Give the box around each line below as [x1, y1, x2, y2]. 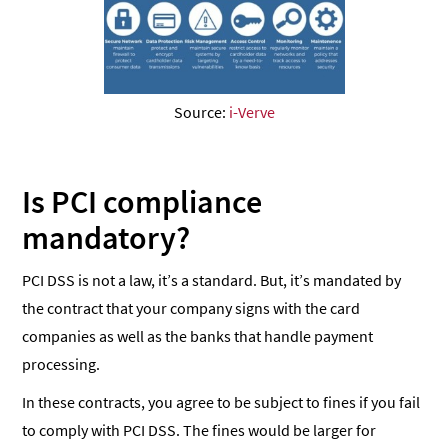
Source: [173, 102, 229, 123]
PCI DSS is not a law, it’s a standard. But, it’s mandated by [22, 270, 402, 291]
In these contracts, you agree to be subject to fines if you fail [22, 392, 421, 413]
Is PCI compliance [22, 182, 263, 223]
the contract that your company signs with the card [22, 298, 361, 319]
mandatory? [22, 218, 191, 259]
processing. [22, 354, 101, 375]
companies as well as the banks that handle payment [22, 326, 374, 347]
